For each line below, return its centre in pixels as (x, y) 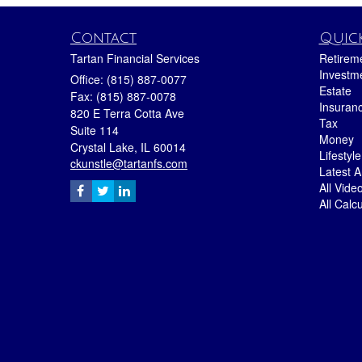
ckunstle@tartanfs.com (129, 163)
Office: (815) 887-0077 (128, 79)
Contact (103, 38)
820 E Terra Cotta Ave (127, 113)
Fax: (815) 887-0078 (123, 96)
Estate (335, 90)
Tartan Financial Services (135, 58)
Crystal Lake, (104, 147)
